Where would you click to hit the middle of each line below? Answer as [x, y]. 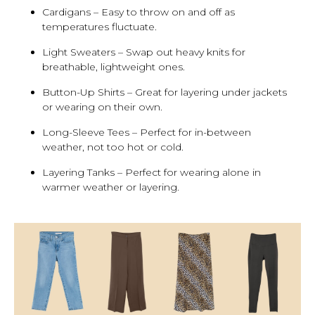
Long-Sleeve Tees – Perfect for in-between [147, 133]
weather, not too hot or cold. [113, 147]
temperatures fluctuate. [99, 27]
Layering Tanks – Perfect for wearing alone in [152, 173]
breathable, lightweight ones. [114, 67]
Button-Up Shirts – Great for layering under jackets [165, 92]
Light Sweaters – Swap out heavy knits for [144, 52]
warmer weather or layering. [111, 187]
